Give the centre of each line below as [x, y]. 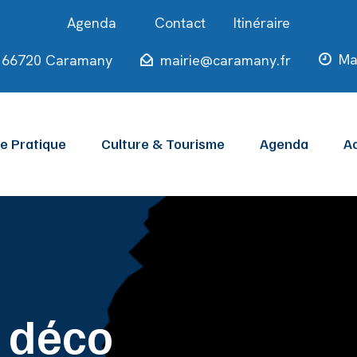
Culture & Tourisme [163, 143]
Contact [180, 23]
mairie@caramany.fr [226, 60]
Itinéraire [262, 23]
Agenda [284, 143]
